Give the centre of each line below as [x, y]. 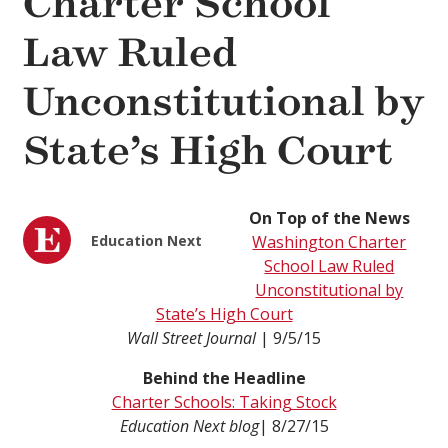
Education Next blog [189, 426]
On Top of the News [329, 218]
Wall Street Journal [193, 338]
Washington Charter [329, 242]
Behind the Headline [224, 378]
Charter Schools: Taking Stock [224, 402]
